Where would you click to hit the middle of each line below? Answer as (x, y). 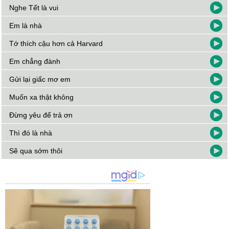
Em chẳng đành (35, 62)
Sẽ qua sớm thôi (36, 151)
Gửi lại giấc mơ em (40, 79)
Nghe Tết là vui (34, 8)
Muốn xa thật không (42, 97)
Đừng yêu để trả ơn (41, 115)
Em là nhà (26, 26)
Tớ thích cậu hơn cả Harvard (56, 44)
